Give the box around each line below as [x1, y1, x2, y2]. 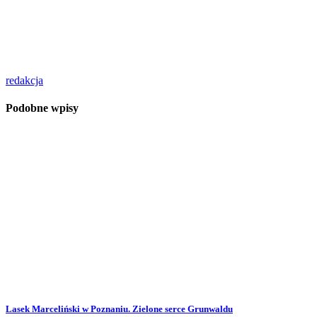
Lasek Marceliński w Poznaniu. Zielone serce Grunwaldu [6, 304, 233, 315]
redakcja [6, 74, 43, 86]
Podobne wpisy [6, 101, 79, 114]
